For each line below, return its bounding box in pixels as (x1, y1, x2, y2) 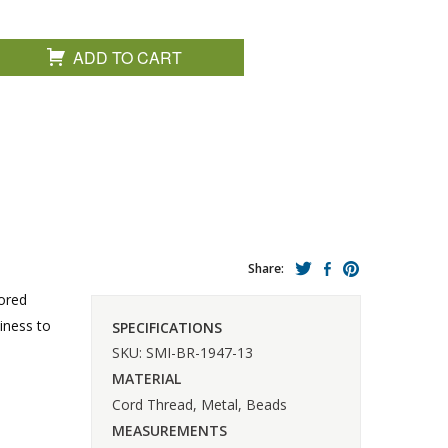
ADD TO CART (73, 46, 183, 69)
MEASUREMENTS (112, 420, 227, 440)
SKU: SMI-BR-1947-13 (112, 342, 253, 362)
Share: (248, 260, 284, 277)
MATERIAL (112, 368, 181, 388)
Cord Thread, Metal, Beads (112, 394, 287, 414)
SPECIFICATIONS (112, 317, 222, 337)
